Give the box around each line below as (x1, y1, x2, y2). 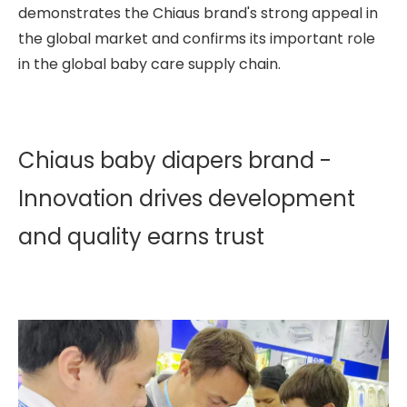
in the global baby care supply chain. (18, 53, 281, 74)
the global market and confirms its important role (18, 27, 375, 49)
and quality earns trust (18, 221, 264, 252)
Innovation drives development (18, 183, 355, 213)
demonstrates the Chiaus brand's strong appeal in (18, 2, 378, 24)
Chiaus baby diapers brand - (18, 144, 332, 175)
